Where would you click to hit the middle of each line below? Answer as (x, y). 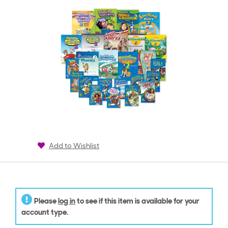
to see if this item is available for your (137, 202)
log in (67, 202)
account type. (45, 213)
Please (45, 202)
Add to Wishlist (74, 147)
